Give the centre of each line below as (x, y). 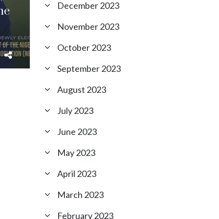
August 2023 (82, 89)
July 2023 (75, 110)
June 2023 (77, 131)
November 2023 (88, 26)
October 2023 (84, 47)
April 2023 (77, 174)
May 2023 (76, 153)
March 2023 (80, 195)
